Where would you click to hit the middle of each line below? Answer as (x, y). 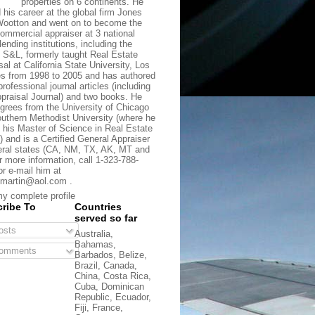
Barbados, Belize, (111, 255)
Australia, (94, 234)
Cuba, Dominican (109, 287)
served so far (106, 218)
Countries (98, 207)
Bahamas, (95, 245)
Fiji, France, (99, 308)
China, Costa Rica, (113, 276)
